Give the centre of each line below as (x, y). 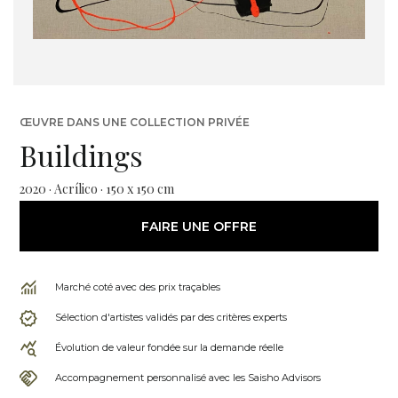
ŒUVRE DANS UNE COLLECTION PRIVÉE (135, 122)
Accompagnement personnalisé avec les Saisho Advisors (188, 378)
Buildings (81, 155)
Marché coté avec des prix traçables (138, 287)
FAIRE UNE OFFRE (199, 226)
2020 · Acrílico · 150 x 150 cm (97, 189)
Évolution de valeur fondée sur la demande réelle (169, 347)
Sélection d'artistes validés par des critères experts (171, 317)
